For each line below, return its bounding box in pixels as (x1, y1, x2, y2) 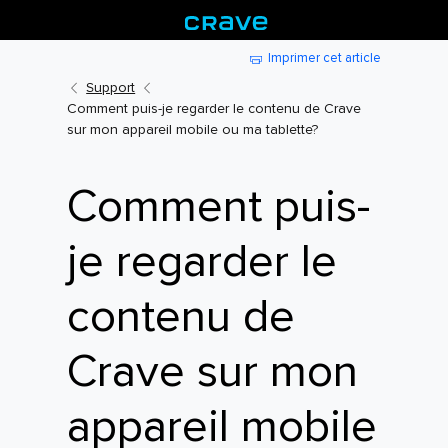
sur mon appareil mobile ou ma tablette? (67, 121, 319, 139)
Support (86, 79, 136, 97)
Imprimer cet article (267, 49, 381, 66)
